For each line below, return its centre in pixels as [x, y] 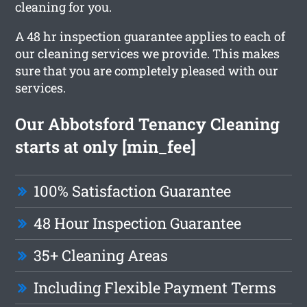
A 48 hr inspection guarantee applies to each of [150, 36]
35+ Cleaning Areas [101, 255]
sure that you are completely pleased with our [147, 70]
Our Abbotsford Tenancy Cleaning [148, 124]
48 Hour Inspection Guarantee [138, 223]
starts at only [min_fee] [106, 146]
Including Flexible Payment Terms [155, 287]
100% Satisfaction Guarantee [133, 191]
